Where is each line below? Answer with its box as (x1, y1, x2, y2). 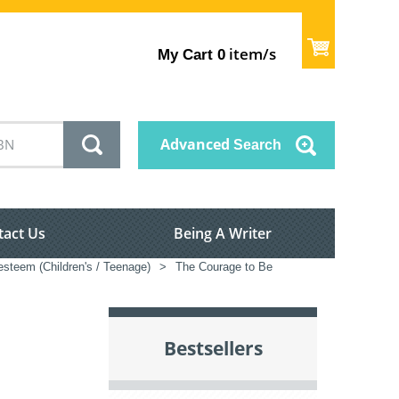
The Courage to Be (175, 260, 273, 274)
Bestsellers (163, 336, 263, 362)
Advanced (160, 134, 230, 155)
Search (230, 137, 281, 153)
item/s (225, 43, 277, 64)
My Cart (158, 45, 214, 63)
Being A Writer (174, 224, 272, 244)
